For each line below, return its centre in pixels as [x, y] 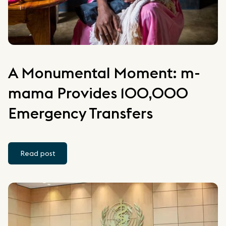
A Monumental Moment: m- [104, 72]
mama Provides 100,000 [98, 93]
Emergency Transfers [80, 113]
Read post [38, 153]
